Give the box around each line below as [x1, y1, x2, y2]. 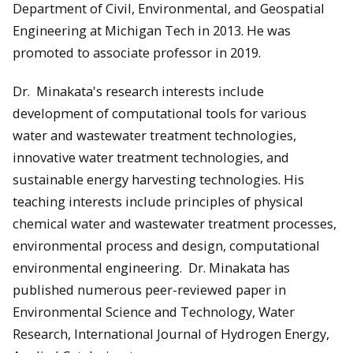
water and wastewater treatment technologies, [13, 125, 296, 144]
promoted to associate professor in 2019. [13, 43, 261, 62]
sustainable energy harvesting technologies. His [13, 169, 304, 188]
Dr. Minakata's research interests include [13, 81, 264, 100]
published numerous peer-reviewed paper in [13, 280, 286, 299]
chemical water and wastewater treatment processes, [13, 214, 336, 232]
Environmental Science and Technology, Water [13, 302, 295, 321]
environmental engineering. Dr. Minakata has [13, 258, 290, 277]
